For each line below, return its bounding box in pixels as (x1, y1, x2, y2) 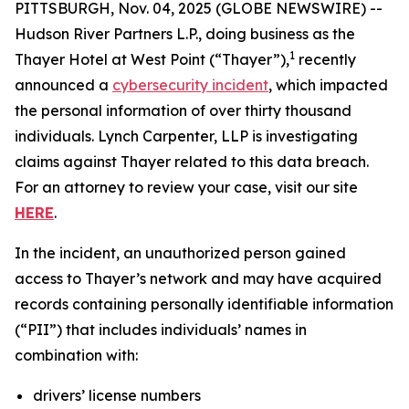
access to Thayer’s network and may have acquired (15, 269, 382, 288)
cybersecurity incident (112, 76, 268, 94)
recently (295, 50, 356, 68)
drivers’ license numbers (33, 386, 201, 404)
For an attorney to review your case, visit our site (15, 178, 358, 196)
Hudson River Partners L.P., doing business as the (15, 25, 355, 43)
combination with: (15, 346, 138, 364)
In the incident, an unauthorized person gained (15, 244, 346, 262)
